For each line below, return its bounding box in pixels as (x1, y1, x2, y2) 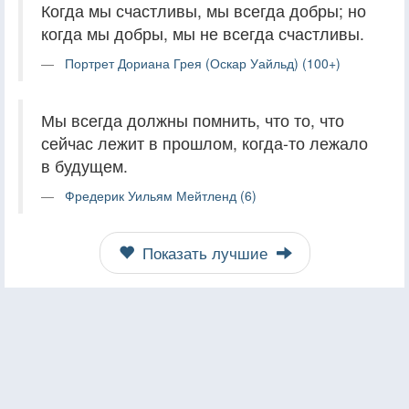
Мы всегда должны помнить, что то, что (41, 108, 344, 131)
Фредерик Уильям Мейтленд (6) (65, 185, 257, 204)
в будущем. (41, 153, 128, 177)
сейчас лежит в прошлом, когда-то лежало (41, 131, 368, 154)
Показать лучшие (137, 241, 272, 264)
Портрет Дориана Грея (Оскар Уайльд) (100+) (65, 53, 341, 72)
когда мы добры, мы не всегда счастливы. (41, 21, 364, 45)
